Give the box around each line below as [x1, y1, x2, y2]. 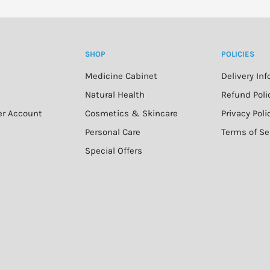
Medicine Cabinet [85, 70, 157, 81]
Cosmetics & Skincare [85, 107, 178, 119]
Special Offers [85, 145, 142, 156]
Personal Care [85, 126, 140, 137]
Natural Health [85, 89, 145, 100]
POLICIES [221, 49, 254, 59]
